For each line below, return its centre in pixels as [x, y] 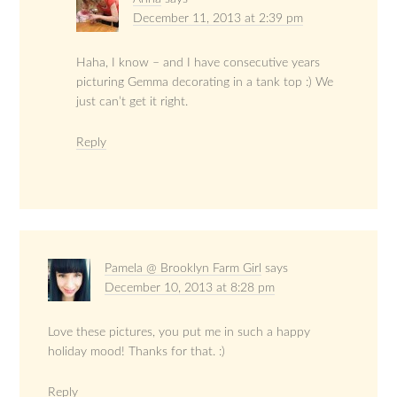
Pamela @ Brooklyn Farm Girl [183, 268]
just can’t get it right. [132, 101]
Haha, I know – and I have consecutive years [198, 62]
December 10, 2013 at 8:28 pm [190, 288]
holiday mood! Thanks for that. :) [137, 351]
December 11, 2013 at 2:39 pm [218, 18]
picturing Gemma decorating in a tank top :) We [205, 82]
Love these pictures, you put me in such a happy [179, 332]
